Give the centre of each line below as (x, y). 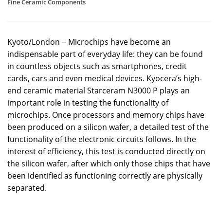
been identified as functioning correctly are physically (105, 176)
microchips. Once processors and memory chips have (106, 115)
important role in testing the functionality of (88, 103)
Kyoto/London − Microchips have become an (89, 42)
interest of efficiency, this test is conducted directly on (106, 151)
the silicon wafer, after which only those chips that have (109, 163)
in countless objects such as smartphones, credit (97, 66)
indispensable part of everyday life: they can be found (105, 54)
